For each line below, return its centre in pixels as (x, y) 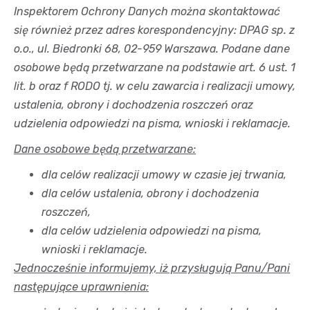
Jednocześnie (50, 268)
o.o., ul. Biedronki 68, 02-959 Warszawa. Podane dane (152, 48)
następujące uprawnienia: (81, 286)
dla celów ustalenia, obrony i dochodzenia (150, 193)
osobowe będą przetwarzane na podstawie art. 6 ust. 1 (155, 67)
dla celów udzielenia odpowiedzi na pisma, (152, 230)
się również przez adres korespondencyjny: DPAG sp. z (154, 30)
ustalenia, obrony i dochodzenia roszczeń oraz (134, 104)
